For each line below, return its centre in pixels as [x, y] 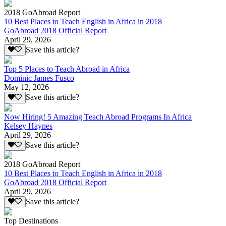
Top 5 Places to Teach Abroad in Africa [67, 69]
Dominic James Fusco [39, 78]
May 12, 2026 [26, 87]
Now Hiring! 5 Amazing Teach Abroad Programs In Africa [98, 117]
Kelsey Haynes [28, 126]
